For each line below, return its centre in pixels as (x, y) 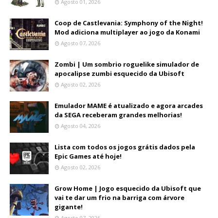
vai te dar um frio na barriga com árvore (119, 198)
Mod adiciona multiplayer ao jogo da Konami (127, 32)
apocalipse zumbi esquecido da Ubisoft (119, 74)
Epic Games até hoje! (88, 156)
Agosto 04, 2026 (81, 126)
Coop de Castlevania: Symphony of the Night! (129, 23)
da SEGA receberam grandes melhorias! (118, 115)
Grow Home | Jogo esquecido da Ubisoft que (128, 189)
